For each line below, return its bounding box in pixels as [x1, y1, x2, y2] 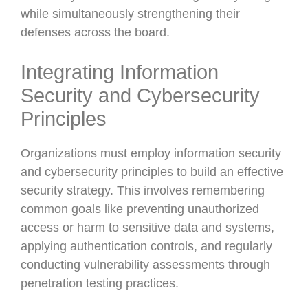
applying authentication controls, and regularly [21, 239, 272, 253]
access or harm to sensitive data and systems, [21, 221, 274, 234]
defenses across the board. [21, 25, 170, 39]
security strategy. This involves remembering [21, 184, 265, 197]
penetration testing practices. [21, 276, 179, 290]
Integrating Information [21, 61, 219, 83]
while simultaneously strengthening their [21, 7, 240, 21]
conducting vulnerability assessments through [21, 258, 270, 272]
